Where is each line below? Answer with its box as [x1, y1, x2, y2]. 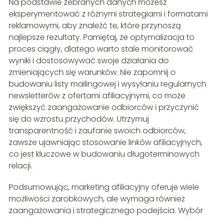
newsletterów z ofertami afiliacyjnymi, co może [8, 90, 185, 102]
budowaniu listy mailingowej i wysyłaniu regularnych [8, 78, 206, 90]
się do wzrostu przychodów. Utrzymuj [8, 113, 149, 125]
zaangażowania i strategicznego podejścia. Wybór [8, 205, 203, 217]
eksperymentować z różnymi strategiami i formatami [8, 8, 208, 20]
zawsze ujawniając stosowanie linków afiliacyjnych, [8, 137, 202, 148]
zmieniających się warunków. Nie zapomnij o [8, 67, 176, 78]
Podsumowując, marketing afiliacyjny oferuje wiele [8, 182, 199, 193]
